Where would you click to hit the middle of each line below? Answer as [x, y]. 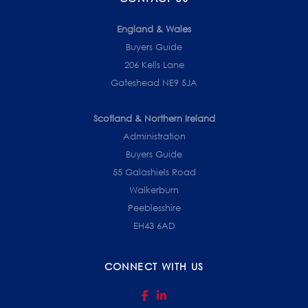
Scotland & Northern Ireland [154, 119]
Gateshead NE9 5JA [154, 83]
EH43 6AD [154, 226]
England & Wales [154, 29]
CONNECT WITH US [154, 267]
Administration [154, 136]
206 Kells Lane [154, 65]
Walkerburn [154, 190]
